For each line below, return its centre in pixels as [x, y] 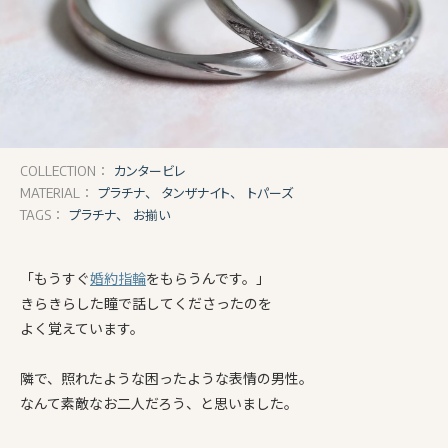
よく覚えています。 [82, 328]
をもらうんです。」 [208, 278]
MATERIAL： [56, 193]
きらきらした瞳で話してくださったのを [146, 303]
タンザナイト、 [199, 192]
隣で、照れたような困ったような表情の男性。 [166, 378]
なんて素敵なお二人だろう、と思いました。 [159, 403]
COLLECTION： [64, 171]
